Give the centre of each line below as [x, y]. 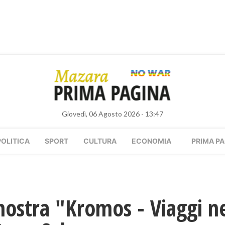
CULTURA [100, 141]
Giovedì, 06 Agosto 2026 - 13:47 [113, 114]
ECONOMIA [151, 141]
